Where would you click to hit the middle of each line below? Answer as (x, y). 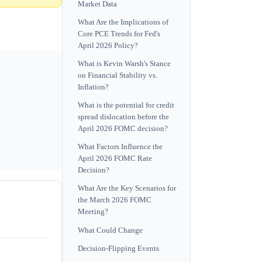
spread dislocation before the (123, 117)
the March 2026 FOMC (115, 200)
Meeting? (93, 212)
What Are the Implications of (123, 22)
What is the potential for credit (126, 106)
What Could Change (110, 230)
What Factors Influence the (120, 147)
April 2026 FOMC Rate (115, 159)
